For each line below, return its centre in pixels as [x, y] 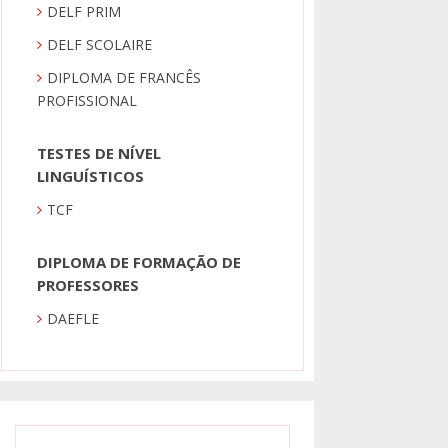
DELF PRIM [84, 12]
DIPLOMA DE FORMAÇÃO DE [139, 262]
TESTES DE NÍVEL [99, 153]
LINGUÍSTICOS [91, 176]
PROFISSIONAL [87, 101]
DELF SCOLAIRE [100, 45]
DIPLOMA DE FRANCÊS [124, 78]
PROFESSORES [88, 285]
